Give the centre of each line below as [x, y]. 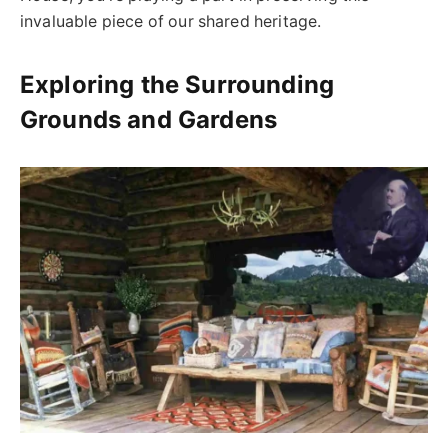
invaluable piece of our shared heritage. [171, 22]
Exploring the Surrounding [177, 85]
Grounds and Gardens [149, 120]
